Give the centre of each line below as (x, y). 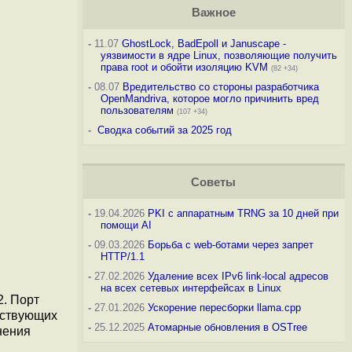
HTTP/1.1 (122, 257)
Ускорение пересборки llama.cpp (224, 308)
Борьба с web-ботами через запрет (230, 245)
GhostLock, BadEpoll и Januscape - (203, 44)
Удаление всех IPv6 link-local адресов (238, 276)
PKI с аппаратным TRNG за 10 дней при (243, 213)
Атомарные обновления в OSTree (227, 327)
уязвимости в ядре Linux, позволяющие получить (218, 55)
